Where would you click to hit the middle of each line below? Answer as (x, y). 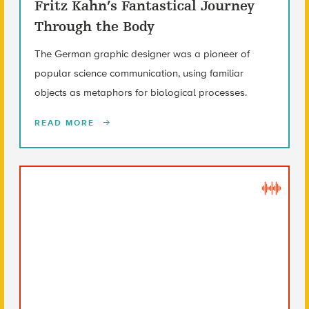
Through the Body (94, 26)
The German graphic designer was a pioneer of (142, 53)
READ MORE (66, 122)
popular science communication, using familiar (139, 73)
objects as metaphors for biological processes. (140, 92)
